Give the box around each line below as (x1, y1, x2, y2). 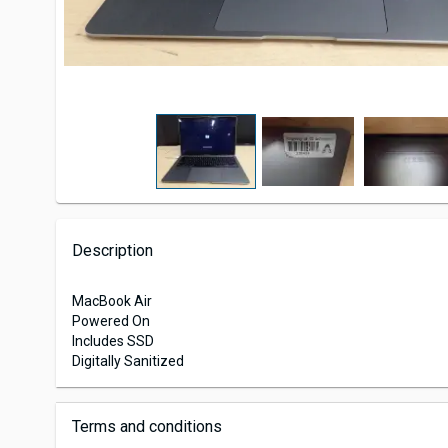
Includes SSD (72, 333, 154, 349)
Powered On (72, 313, 150, 329)
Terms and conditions (72, 417, 222, 436)
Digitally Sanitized (72, 353, 184, 369)
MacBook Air (72, 293, 152, 309)
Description (72, 241, 153, 260)
